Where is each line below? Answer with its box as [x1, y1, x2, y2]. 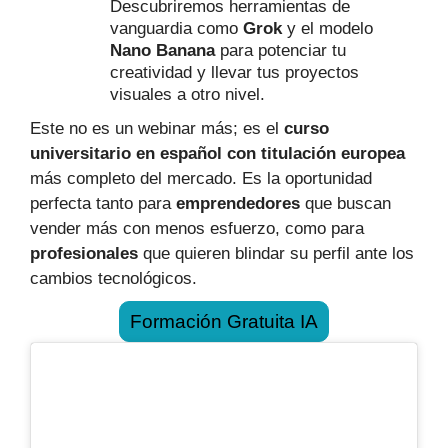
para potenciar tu [215, 41, 346, 61]
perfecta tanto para [30, 194, 176, 214]
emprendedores [176, 194, 300, 214]
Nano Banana [110, 41, 215, 61]
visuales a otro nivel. [110, 85, 265, 105]
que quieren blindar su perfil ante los [138, 244, 414, 264]
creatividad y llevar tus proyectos [110, 63, 359, 83]
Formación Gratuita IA [130, 311, 318, 333]
